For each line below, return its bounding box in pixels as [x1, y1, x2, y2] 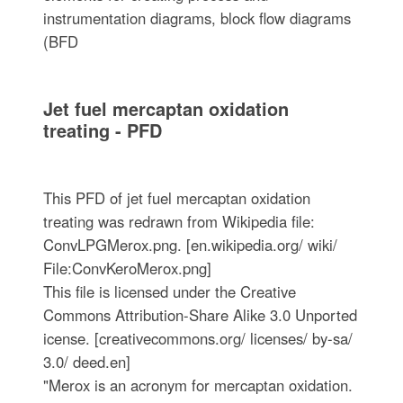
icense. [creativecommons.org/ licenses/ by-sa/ [42, 327, 353, 349]
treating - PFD [42, 116, 162, 143]
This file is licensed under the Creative [42, 280, 296, 302]
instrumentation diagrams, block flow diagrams [42, 6, 351, 29]
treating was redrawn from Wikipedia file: [42, 210, 315, 232]
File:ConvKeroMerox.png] [42, 256, 211, 279]
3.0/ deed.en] [42, 350, 130, 372]
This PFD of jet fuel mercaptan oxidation [42, 186, 310, 209]
